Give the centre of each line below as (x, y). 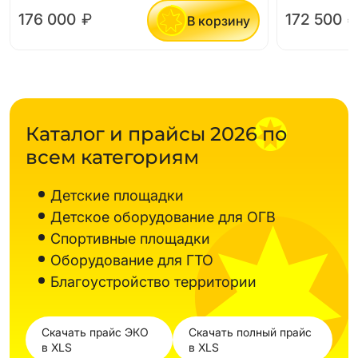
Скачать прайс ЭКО (95, 332)
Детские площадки (117, 196)
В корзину (218, 20)
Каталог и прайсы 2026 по (156, 134)
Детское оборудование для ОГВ (163, 217)
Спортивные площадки (130, 239)
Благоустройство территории (153, 282)
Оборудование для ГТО (132, 261)
